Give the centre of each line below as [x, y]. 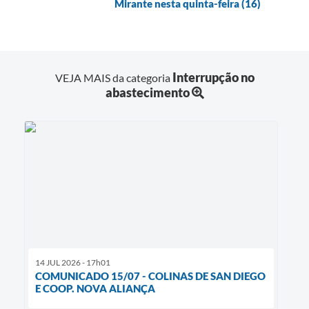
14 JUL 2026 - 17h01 [73, 262]
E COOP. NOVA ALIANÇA [95, 288]
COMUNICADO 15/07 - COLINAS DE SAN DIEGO [150, 276]
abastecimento [147, 92]
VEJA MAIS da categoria [113, 77]
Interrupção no [213, 77]
